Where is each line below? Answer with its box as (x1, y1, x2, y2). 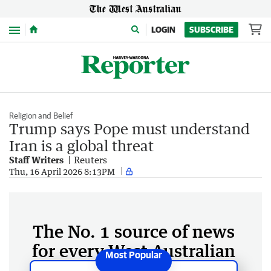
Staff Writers (9, 154, 64, 165)
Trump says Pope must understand (9, 120, 250, 137)
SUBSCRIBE (189, 25, 233, 34)
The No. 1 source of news (33, 221, 235, 241)
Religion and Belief (9, 111, 73, 120)
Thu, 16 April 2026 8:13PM (9, 166, 115, 177)
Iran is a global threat (9, 137, 154, 154)
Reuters (74, 154, 107, 165)
